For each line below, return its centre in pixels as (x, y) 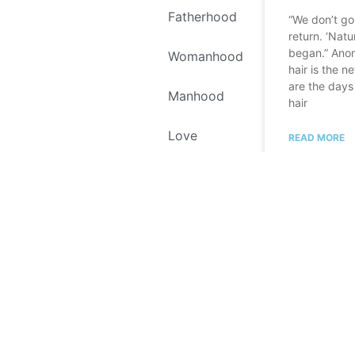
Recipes (191, 254)
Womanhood (205, 56)
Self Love (196, 175)
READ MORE (316, 138)
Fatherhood (202, 16)
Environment (205, 214)
